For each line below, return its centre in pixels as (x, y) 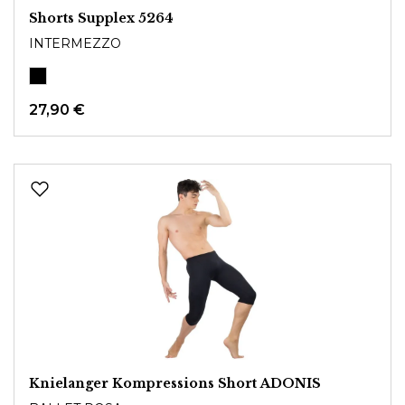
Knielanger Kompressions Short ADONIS (175, 383)
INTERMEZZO (75, 43)
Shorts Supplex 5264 (101, 18)
